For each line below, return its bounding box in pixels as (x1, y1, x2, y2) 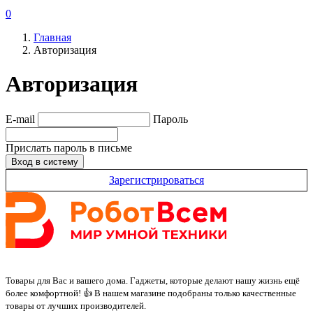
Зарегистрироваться (109, 173, 204, 186)
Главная (34, 31, 71, 43)
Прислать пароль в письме (6, 141, 132, 154)
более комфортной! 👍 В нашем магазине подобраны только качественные (6, 287, 296, 298)
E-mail (6, 112, 35, 125)
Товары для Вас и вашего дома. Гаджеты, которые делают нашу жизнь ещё (6, 275, 300, 286)
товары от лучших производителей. (6, 300, 146, 311)
